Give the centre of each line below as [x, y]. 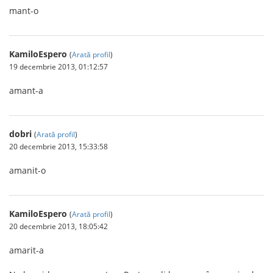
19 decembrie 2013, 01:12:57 [58, 66]
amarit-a [27, 250]
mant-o [24, 10]
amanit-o [27, 170]
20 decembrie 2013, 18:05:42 [58, 226]
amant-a [26, 90]
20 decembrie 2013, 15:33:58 [58, 146]
